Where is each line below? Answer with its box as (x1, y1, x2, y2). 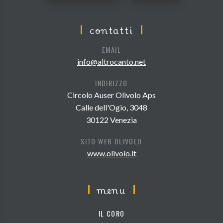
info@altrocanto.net (77, 57, 146, 67)
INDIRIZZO (95, 78, 128, 89)
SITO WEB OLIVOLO (81, 136, 142, 147)
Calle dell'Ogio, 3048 (76, 103, 147, 112)
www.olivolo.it (87, 148, 136, 158)
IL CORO (98, 208, 125, 219)
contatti (90, 21, 133, 39)
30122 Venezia (86, 115, 137, 125)
